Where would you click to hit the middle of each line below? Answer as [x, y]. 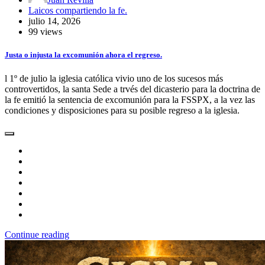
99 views [45, 32]
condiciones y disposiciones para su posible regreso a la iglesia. [122, 110]
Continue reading [37, 234]
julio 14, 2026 [54, 21]
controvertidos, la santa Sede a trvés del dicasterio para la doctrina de [132, 89]
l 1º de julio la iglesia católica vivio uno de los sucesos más [114, 78]
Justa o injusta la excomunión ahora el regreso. [83, 55]
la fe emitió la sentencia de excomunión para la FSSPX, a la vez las [130, 99]
